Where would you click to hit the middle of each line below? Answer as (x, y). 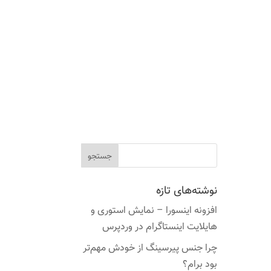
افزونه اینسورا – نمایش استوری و (154, 211)
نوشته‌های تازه (186, 191)
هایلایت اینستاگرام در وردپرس (159, 227)
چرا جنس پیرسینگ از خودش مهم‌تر (150, 248)
